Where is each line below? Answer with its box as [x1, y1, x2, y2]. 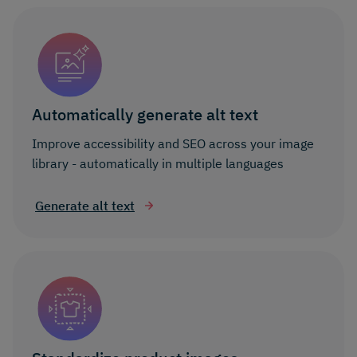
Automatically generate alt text [32, 104, 258, 126]
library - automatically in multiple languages [32, 155, 284, 171]
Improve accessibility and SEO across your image [32, 135, 314, 151]
